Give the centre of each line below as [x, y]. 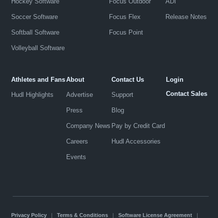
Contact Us [127, 79]
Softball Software [35, 32]
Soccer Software [34, 17]
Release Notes [186, 17]
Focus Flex [125, 17]
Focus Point [126, 32]
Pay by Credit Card [138, 126]
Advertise [79, 94]
